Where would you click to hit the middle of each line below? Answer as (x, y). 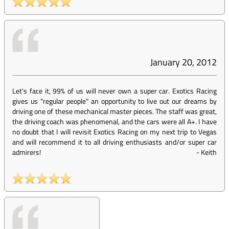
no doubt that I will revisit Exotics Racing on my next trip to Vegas (114, 132)
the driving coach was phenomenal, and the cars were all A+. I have (114, 121)
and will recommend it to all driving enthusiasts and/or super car (114, 142)
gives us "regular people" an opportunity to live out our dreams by (114, 101)
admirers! (27, 152)
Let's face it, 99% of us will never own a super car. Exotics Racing (114, 91)
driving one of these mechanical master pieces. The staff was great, (114, 111)
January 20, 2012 (184, 62)
